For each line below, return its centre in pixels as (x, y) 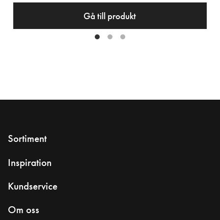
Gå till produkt (110, 16)
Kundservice (33, 186)
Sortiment (27, 139)
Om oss (24, 209)
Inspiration (30, 162)
